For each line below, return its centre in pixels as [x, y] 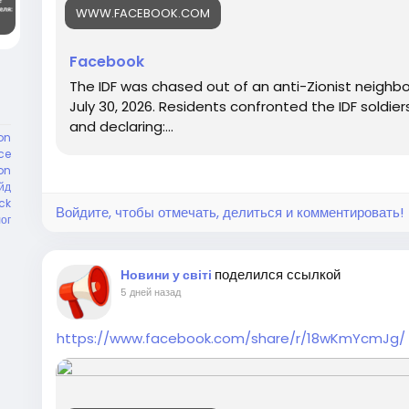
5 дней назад [151, 292]
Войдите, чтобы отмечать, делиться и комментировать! [230, 212]
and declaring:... [121, 126]
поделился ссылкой [278, 274]
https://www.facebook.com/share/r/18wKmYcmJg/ [231, 338]
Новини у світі [168, 275]
